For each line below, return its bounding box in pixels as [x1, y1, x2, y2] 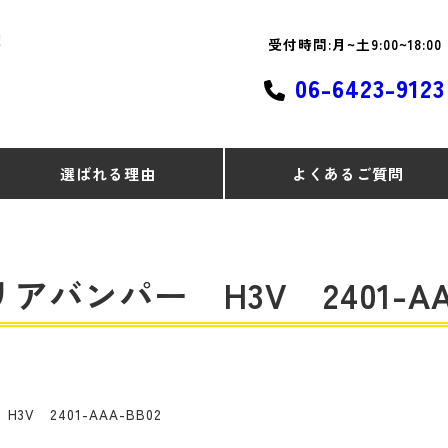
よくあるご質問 [292, 162, 405, 185]
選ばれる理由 [59, 162, 156, 185]
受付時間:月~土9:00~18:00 [267, 33, 442, 54]
